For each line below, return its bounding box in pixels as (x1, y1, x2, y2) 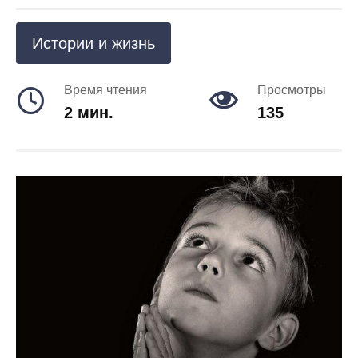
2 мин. (64, 104, 113, 121)
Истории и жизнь (32, 34, 155, 52)
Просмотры (257, 83, 326, 97)
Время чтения (64, 83, 147, 97)
